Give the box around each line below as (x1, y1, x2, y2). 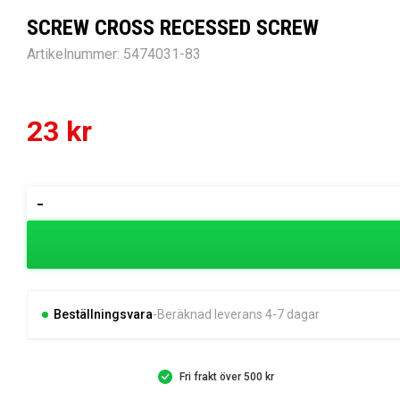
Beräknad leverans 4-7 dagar (156, 307, 320, 322)
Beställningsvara (53, 307, 153, 322)
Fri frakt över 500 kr (179, 371, 274, 384)
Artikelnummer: (27, 46, 123, 63)
